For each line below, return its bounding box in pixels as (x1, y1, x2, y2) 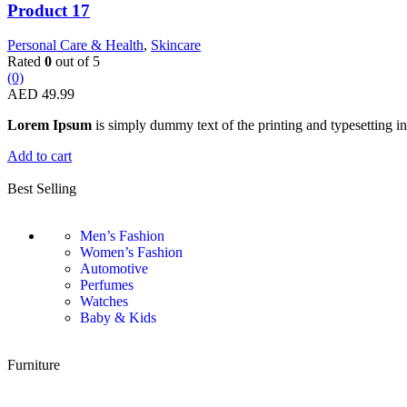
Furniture (7, 357, 60, 373)
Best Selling (7, 181, 76, 197)
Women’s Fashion (80, 244, 183, 261)
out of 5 (52, 54, 100, 70)
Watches (80, 293, 128, 310)
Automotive (80, 261, 148, 277)
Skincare (151, 37, 201, 54)
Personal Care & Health (7, 37, 144, 54)
